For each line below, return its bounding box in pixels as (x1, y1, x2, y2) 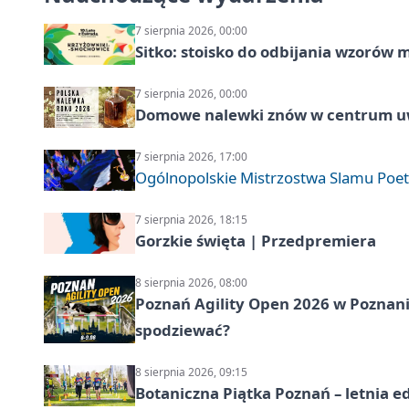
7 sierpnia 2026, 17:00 (135, 149, 247, 164)
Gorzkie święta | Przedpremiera (135, 230, 376, 251)
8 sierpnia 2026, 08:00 (135, 275, 247, 290)
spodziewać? (135, 320, 230, 341)
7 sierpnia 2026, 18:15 (135, 212, 247, 227)
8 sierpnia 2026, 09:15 (135, 364, 247, 380)
